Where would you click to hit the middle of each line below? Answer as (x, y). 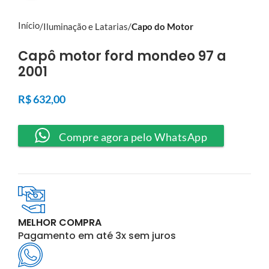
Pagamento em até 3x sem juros (97, 235)
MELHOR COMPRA (60, 222)
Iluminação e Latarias (86, 26)
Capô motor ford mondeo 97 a (122, 56)
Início (29, 25)
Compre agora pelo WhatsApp (133, 137)
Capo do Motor (162, 26)
